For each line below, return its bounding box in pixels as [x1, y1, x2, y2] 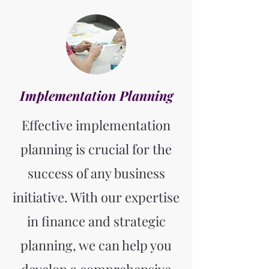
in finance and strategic [26, 212, 166, 230]
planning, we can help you [20, 236, 172, 254]
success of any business [27, 164, 165, 182]
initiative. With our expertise [13, 188, 180, 206]
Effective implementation [22, 116, 171, 134]
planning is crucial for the [20, 140, 172, 158]
